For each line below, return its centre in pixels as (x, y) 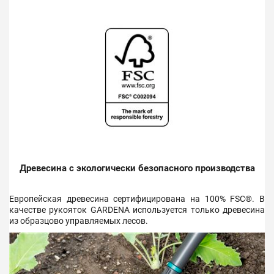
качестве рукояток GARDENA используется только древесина (137, 209)
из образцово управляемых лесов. (79, 220)
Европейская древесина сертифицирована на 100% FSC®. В (137, 198)
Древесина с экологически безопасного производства (137, 168)
